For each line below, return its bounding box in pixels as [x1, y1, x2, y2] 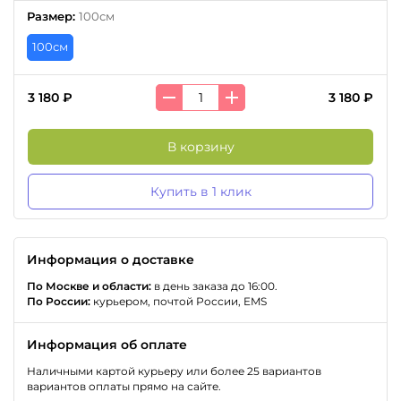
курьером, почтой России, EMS [90, 294, 267, 309]
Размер [27, 10, 73, 24]
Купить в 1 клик [149, 183, 252, 200]
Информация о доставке [27, 252, 194, 269]
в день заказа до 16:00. [151, 279, 277, 294]
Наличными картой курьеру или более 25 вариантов [27, 364, 321, 379]
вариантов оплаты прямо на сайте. [27, 380, 221, 394]
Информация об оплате [27, 337, 187, 354]
